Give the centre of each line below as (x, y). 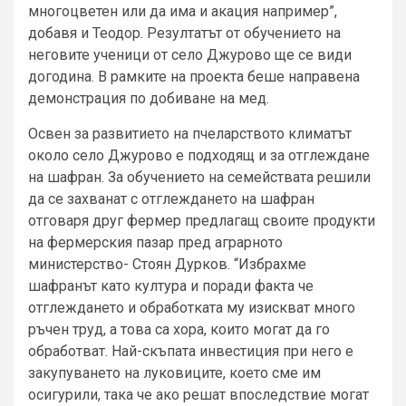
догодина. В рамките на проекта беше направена (194, 77)
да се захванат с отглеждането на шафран (171, 199)
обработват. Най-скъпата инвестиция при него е (191, 352)
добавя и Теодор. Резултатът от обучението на (184, 34)
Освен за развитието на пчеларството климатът (190, 134)
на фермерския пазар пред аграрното (155, 243)
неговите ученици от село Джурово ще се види (190, 55)
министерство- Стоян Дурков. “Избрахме (167, 265)
